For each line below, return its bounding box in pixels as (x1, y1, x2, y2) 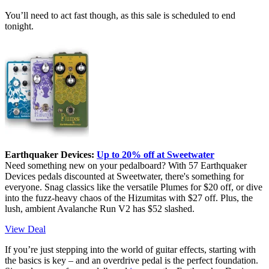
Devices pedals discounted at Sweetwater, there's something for (5, 171, 244, 181)
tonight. (5, 20, 34, 31)
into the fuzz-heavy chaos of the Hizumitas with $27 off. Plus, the (5, 192, 253, 203)
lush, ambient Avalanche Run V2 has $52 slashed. (5, 203, 195, 214)
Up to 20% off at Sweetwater (97, 149, 214, 160)
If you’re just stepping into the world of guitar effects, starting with (5, 244, 256, 255)
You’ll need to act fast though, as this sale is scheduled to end (5, 10, 235, 20)
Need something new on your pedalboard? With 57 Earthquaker (5, 160, 247, 171)
